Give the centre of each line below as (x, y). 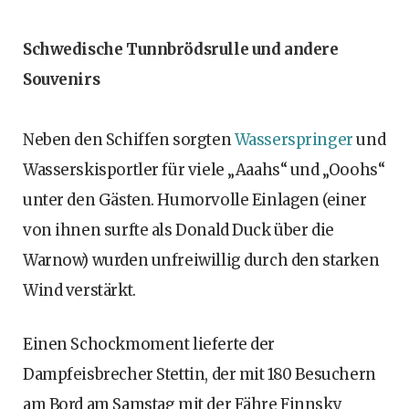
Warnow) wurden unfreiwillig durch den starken (201, 261)
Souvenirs (62, 80)
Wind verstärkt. (79, 291)
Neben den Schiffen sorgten (129, 140)
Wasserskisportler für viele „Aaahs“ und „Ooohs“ (204, 170)
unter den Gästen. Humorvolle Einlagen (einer (195, 200)
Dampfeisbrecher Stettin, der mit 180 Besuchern (199, 375)
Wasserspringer (295, 140)
